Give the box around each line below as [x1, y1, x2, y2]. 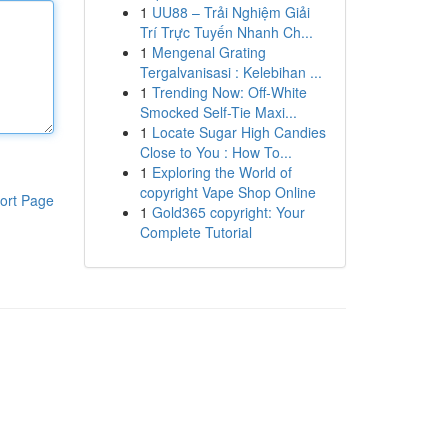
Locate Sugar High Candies [151, 122, 326, 142]
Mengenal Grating [151, 42, 266, 62]
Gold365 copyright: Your [151, 202, 305, 222]
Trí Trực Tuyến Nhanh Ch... [139, 22, 313, 42]
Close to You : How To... [139, 142, 292, 162]
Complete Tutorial [139, 222, 252, 242]
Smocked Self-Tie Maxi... [139, 102, 297, 122]
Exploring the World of [151, 162, 292, 182]
